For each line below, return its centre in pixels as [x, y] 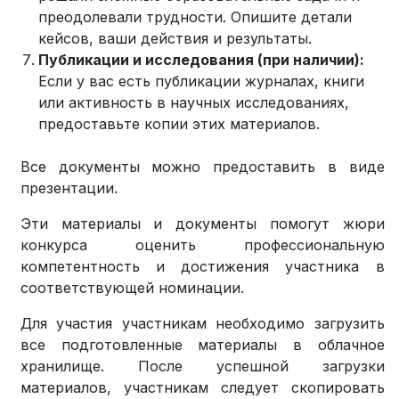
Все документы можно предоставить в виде [203, 167]
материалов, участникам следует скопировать [203, 388]
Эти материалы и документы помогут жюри [203, 224]
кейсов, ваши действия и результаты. [175, 39]
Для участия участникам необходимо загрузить [203, 324]
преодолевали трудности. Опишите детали [195, 17]
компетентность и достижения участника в [203, 267]
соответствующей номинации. [133, 288]
